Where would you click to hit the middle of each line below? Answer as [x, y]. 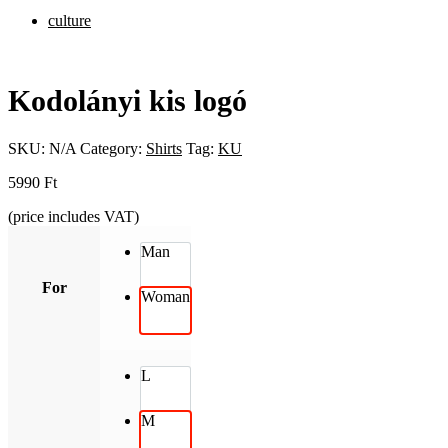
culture [69, 20]
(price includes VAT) [73, 216]
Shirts [164, 148]
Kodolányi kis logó [127, 101]
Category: [113, 148]
